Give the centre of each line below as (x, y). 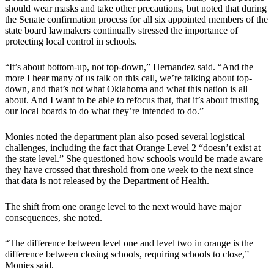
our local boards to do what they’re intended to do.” (104, 111)
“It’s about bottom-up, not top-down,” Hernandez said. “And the (129, 67)
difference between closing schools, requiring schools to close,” (127, 254)
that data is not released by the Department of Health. (107, 181)
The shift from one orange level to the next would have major (123, 207)
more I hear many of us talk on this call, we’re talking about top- (128, 78)
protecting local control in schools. (71, 42)
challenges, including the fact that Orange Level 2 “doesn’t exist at (133, 148)
